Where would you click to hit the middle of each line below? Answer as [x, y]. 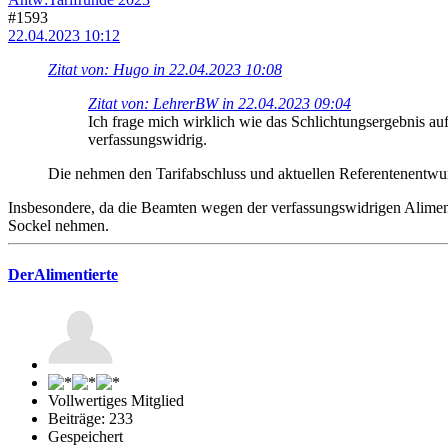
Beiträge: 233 [90, 419]
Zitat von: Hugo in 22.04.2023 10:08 [165, 69]
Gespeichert [85, 437]
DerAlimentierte [63, 275]
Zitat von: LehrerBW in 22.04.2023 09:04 [219, 103]
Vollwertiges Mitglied [116, 401]
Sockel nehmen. [58, 225]
